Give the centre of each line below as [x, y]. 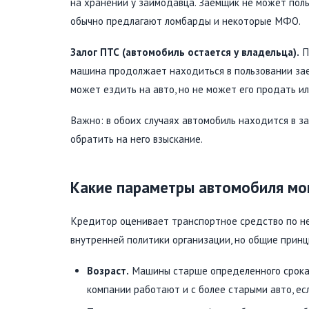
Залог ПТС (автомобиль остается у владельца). [185, 52]
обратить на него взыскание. [137, 139]
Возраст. [108, 270]
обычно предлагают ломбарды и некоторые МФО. [186, 21]
